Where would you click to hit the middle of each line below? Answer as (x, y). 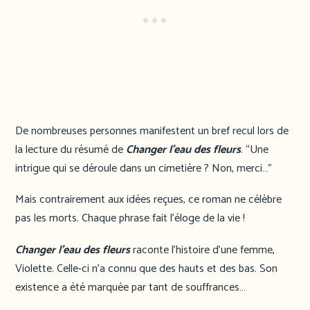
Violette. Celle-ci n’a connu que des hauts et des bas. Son (146, 269)
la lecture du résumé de (71, 149)
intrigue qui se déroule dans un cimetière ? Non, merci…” (144, 168)
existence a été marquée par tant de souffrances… (130, 288)
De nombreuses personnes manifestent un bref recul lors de (152, 131)
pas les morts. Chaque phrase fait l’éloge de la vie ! (130, 219)
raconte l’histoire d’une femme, (202, 250)
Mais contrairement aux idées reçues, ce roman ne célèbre (148, 200)
